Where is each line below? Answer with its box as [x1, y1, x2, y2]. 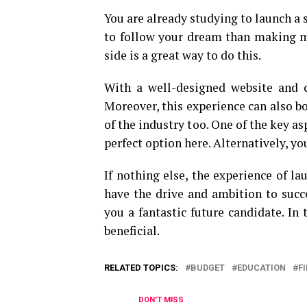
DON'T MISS [138, 295, 184, 304]
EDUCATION [237, 262, 286, 273]
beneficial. [104, 223, 160, 238]
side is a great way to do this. [104, 47, 261, 63]
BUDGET [191, 262, 225, 273]
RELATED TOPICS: [104, 262, 178, 273]
